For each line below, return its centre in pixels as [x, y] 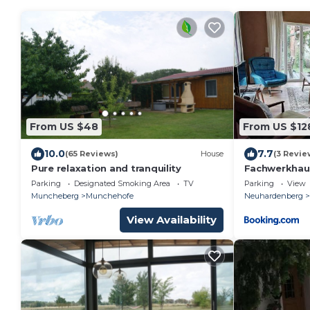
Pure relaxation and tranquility [106, 168]
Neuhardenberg [273, 195]
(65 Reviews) [92, 154]
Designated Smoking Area [122, 183]
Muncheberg [55, 195]
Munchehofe [110, 195]
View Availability [171, 219]
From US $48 [64, 127]
